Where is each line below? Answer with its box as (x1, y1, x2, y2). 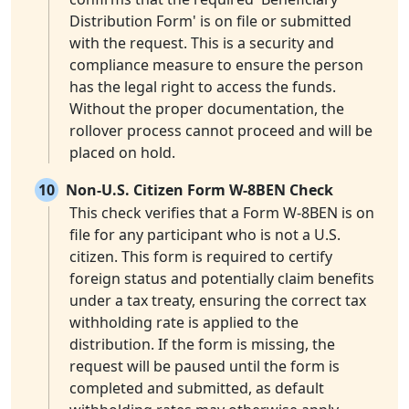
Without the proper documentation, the (69, 99, 344, 120)
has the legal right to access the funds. (69, 77, 336, 98)
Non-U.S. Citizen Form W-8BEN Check (66, 180, 333, 201)
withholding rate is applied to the (69, 312, 299, 333)
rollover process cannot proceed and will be (69, 121, 372, 142)
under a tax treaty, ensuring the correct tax (69, 290, 366, 311)
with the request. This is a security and (69, 33, 334, 54)
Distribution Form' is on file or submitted (69, 11, 351, 32)
